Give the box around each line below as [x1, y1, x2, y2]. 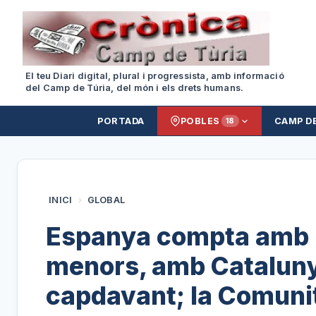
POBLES [180, 116, 220, 126]
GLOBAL [87, 195, 126, 205]
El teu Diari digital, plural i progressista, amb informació [25, 71, 284, 81]
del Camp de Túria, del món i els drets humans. [25, 83, 244, 93]
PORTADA [97, 116, 145, 126]
